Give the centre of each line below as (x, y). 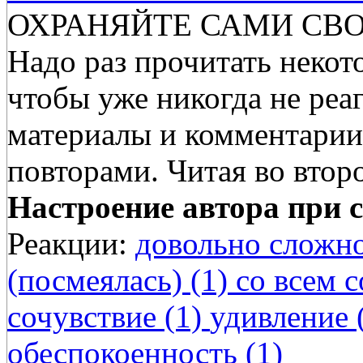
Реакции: (67, 244)
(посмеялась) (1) (122, 280)
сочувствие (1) (109, 317)
